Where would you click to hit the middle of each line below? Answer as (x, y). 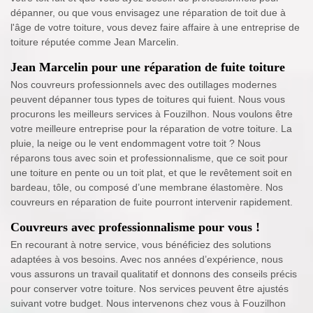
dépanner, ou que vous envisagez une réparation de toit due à (148, 13)
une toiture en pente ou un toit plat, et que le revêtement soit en (151, 173)
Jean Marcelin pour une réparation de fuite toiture (148, 67)
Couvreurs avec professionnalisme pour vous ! (135, 227)
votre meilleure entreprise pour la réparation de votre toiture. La (151, 129)
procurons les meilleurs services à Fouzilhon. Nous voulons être (152, 114)
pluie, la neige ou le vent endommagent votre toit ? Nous (136, 144)
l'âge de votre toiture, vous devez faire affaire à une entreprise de (155, 28)
